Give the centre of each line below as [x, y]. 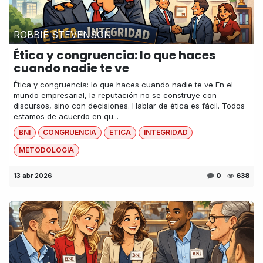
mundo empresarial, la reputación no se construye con [115, 95]
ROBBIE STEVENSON [63, 34]
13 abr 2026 [33, 176]
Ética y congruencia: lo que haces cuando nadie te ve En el [123, 84]
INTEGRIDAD [166, 132]
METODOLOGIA [46, 150]
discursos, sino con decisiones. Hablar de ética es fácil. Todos [129, 105]
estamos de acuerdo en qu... [66, 116]
